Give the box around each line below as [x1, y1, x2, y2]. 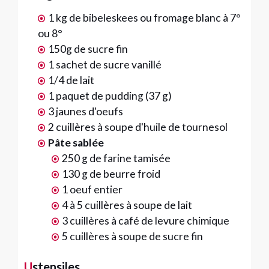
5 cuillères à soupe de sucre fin [61, 230, 203, 243]
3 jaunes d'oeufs [47, 105, 123, 118]
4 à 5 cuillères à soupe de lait [61, 199, 192, 211]
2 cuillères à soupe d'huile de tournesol [47, 121, 228, 133]
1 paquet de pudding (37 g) [47, 89, 172, 102]
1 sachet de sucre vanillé [47, 58, 162, 71]
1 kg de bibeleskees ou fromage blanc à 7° [47, 11, 241, 24]
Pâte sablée [47, 136, 104, 149]
